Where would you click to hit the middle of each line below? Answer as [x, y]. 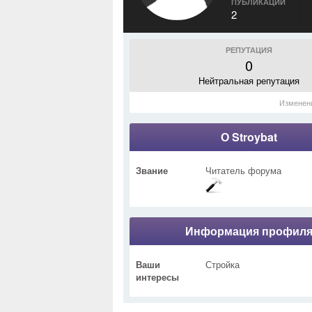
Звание [152, 170]
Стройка [223, 264]
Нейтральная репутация [249, 80]
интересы [157, 277]
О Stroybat [249, 137]
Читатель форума [243, 170]
